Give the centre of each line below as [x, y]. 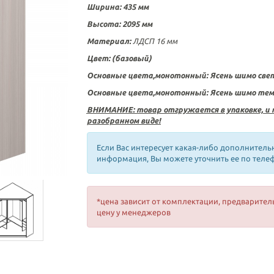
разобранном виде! [124, 120]
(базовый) [131, 58]
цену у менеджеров [133, 212]
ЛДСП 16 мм [155, 41]
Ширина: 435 [112, 7]
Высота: [103, 24]
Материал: [109, 41]
